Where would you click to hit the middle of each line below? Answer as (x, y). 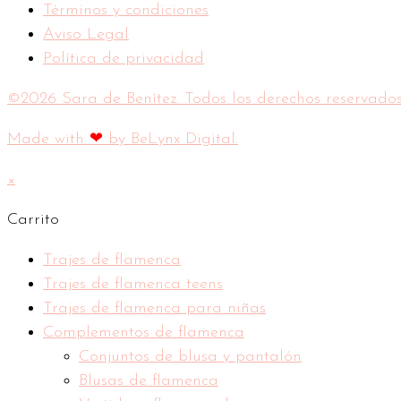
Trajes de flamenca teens (133, 285)
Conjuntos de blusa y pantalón (190, 357)
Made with (48, 140)
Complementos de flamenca (144, 333)
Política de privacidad (124, 59)
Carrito (33, 220)
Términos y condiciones (126, 11)
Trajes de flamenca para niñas (154, 309)
